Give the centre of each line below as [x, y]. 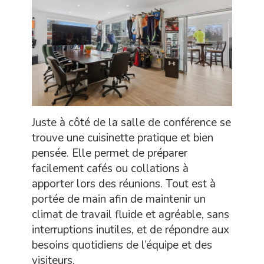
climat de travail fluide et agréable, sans [131, 215]
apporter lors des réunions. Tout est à [124, 184]
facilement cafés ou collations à [110, 169]
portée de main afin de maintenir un [119, 199]
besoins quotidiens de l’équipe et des [122, 245]
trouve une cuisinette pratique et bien [123, 138]
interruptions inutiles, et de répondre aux [131, 230]
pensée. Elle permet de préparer [110, 154]
